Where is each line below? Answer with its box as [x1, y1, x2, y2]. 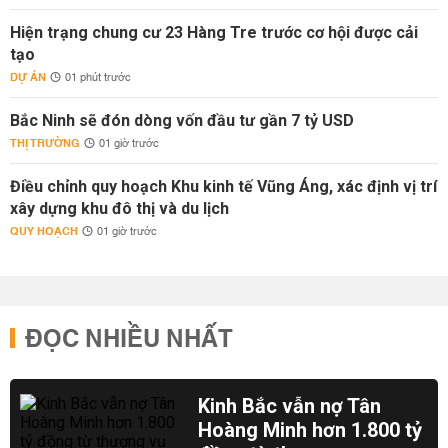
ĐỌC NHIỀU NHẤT [25, 318, 233, 362]
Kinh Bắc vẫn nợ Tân [198, 394, 382, 418]
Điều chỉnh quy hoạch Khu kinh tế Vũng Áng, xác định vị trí [10, 177, 437, 196]
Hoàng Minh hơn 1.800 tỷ [198, 418, 423, 442]
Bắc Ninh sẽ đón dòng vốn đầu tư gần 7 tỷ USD [10, 111, 354, 130]
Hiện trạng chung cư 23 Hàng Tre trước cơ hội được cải [10, 23, 418, 42]
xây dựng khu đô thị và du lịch [10, 199, 229, 218]
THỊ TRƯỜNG [10, 133, 80, 154]
